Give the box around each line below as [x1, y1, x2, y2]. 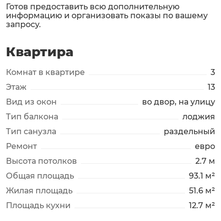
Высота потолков [6, 156, 77, 166]
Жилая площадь [6, 186, 73, 195]
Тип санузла [6, 127, 56, 136]
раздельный [164, 127, 215, 136]
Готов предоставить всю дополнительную [6, 2, 180, 11]
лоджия [183, 112, 215, 121]
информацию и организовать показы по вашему [6, 11, 208, 20]
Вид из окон [6, 97, 57, 107]
